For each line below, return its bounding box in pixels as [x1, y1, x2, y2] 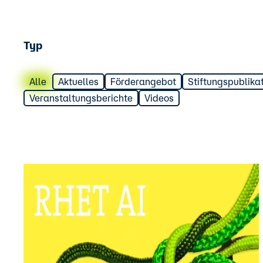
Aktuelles [58, 76, 99, 87]
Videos [144, 93, 174, 103]
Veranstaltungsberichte [29, 93, 133, 103]
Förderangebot [110, 76, 176, 87]
